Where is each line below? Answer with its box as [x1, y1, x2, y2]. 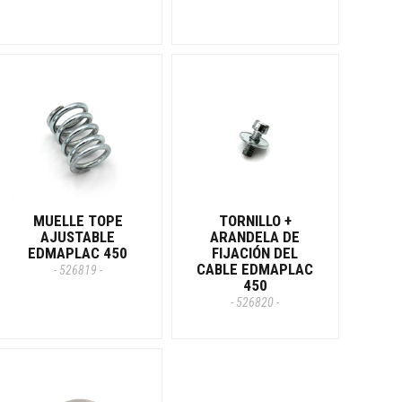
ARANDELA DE [210, 227, 301, 246]
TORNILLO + [218, 211, 292, 230]
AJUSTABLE [40, 227, 116, 246]
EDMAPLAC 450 [28, 243, 128, 262]
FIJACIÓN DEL [212, 243, 299, 262]
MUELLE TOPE [32, 211, 123, 230]
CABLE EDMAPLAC [197, 259, 314, 278]
